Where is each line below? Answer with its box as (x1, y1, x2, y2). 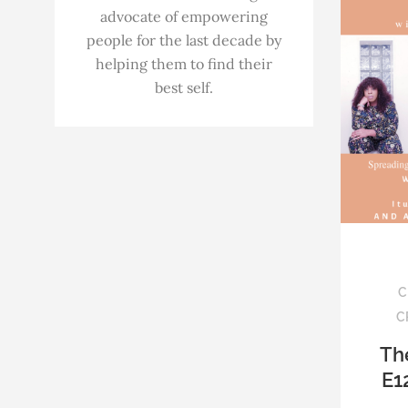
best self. (154, 77, 213, 97)
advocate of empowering (99, 6, 268, 25)
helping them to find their (95, 54, 272, 73)
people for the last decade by (86, 30, 281, 49)
